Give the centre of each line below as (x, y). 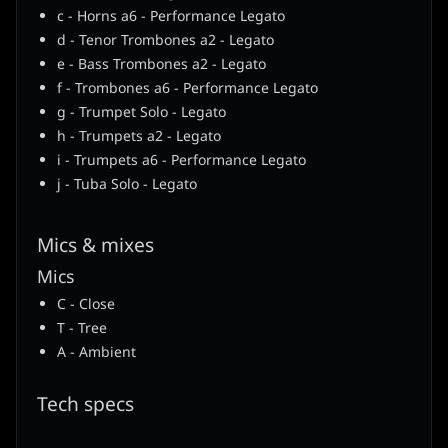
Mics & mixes (95, 247)
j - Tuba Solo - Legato (127, 185)
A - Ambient (96, 353)
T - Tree (82, 329)
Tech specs (85, 406)
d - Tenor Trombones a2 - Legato (165, 41)
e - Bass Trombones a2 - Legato (161, 65)
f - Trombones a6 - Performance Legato (187, 89)
